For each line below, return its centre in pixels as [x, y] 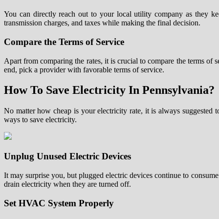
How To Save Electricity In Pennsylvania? [109, 90]
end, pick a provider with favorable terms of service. [84, 69]
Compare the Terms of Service [64, 42]
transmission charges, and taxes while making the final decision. [102, 23]
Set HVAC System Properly [59, 203]
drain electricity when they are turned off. [67, 184]
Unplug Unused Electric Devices [67, 156]
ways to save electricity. [40, 120]
